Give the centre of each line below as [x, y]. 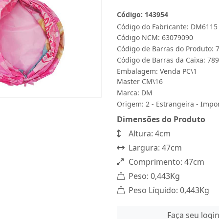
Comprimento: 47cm [165, 162]
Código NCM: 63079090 [155, 37]
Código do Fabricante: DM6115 [167, 27]
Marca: [129, 93]
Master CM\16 [140, 81]
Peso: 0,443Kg [153, 176]
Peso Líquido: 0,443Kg [168, 190]
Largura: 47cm [154, 148]
